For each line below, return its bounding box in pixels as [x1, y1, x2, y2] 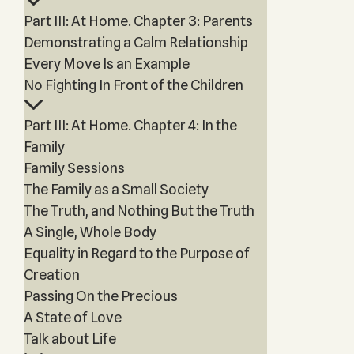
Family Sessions [23, 160, 125, 176]
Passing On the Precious [23, 288, 178, 304]
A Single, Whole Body [23, 224, 156, 240]
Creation [23, 266, 80, 283]
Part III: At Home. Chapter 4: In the [23, 117, 237, 134]
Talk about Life [23, 330, 116, 347]
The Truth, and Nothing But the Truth [23, 202, 254, 219]
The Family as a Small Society [23, 181, 209, 198]
